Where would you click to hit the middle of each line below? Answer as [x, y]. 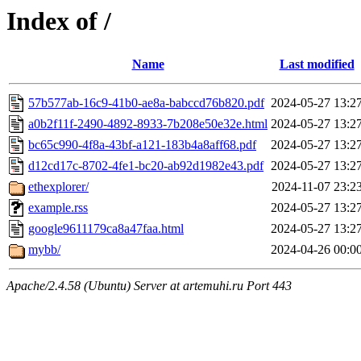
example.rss [58, 208]
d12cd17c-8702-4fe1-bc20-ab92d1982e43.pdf [146, 166]
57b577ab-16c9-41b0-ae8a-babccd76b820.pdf [146, 103]
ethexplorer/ [58, 187]
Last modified [317, 64]
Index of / [59, 21]
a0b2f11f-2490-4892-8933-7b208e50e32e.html [148, 124]
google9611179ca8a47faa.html [106, 229]
